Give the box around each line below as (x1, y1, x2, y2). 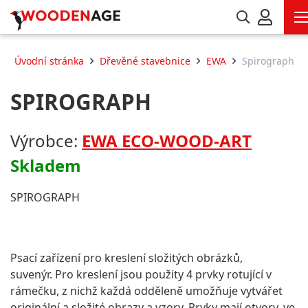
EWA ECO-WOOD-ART (82, 129, 252, 152)
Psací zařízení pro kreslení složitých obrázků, (10, 250, 243, 265)
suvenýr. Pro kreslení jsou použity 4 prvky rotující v (10, 267, 272, 282)
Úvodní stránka (14, 54, 84, 67)
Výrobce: (10, 129, 82, 152)
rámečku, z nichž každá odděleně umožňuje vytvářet (10, 283, 283, 298)
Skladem (10, 154, 81, 177)
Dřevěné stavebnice (99, 54, 190, 67)
